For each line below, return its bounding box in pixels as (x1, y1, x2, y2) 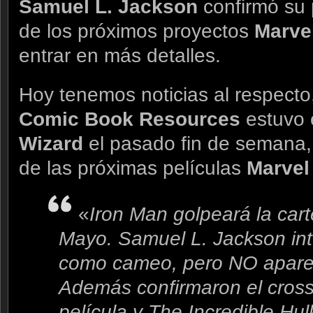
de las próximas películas (19, 156, 247, 179)
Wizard (19, 132, 89, 154)
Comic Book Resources (19, 108, 240, 130)
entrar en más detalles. (19, 44, 221, 66)
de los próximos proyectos (19, 20, 254, 42)
